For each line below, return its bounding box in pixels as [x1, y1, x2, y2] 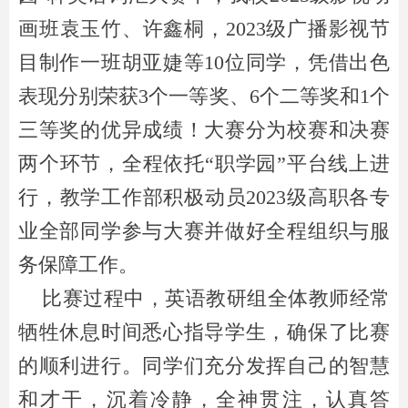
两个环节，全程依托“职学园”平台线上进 [18, 152, 390, 175]
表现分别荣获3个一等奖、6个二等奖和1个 [18, 85, 390, 107]
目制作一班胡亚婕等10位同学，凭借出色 [18, 51, 390, 74]
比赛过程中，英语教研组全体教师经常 [18, 287, 390, 310]
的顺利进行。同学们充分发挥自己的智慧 [18, 354, 390, 377]
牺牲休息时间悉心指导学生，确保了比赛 [18, 321, 390, 343]
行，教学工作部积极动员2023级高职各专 [18, 186, 390, 209]
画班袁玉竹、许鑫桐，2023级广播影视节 [18, 17, 390, 40]
